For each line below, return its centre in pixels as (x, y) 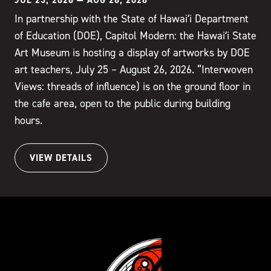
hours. (28, 120)
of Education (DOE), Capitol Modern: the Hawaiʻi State (135, 35)
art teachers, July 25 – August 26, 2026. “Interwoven (134, 69)
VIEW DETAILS (61, 157)
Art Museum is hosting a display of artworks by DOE (132, 52)
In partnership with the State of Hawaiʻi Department (132, 18)
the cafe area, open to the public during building (122, 103)
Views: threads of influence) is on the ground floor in (132, 86)
